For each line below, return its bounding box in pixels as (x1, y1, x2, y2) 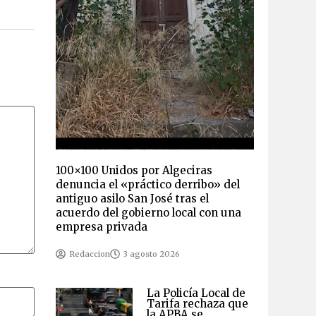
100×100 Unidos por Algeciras (55, 163, 212, 177)
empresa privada (55, 219, 147, 233)
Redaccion (68, 248, 110, 259)
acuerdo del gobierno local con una (55, 205, 241, 219)
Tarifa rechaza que (146, 296, 248, 310)
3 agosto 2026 (123, 248, 180, 259)
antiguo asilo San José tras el (55, 191, 209, 205)
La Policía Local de (146, 286, 245, 300)
